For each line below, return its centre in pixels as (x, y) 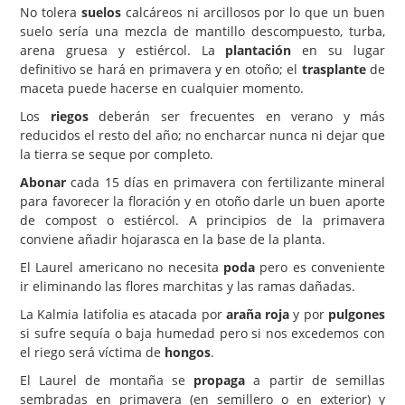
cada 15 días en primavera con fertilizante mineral (226, 182)
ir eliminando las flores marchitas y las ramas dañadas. (188, 286)
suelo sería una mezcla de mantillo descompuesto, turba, (202, 31)
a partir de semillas (316, 380)
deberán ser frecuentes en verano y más (236, 116)
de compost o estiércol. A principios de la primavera (202, 220)
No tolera (51, 12)
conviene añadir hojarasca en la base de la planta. (173, 239)
